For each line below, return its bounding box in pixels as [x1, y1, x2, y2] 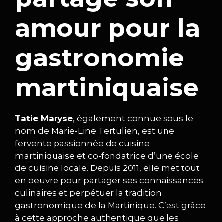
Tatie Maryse [15, 113, 73, 123]
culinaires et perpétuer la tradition [15, 187, 162, 198]
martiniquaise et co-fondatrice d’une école [15, 150, 199, 161]
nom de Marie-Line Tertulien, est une [15, 125, 174, 136]
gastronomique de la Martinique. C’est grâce [15, 200, 206, 210]
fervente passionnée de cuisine [15, 138, 150, 148]
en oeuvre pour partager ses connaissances [15, 175, 203, 185]
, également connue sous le [73, 113, 193, 123]
